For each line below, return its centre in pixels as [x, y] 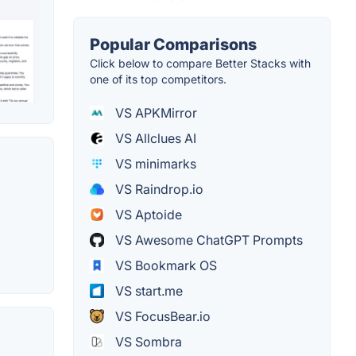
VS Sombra [147, 342]
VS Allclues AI [154, 139]
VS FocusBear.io [161, 317]
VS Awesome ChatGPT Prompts [207, 240]
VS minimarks [154, 164]
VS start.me [147, 291]
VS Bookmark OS [164, 266]
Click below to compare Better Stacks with [200, 64]
